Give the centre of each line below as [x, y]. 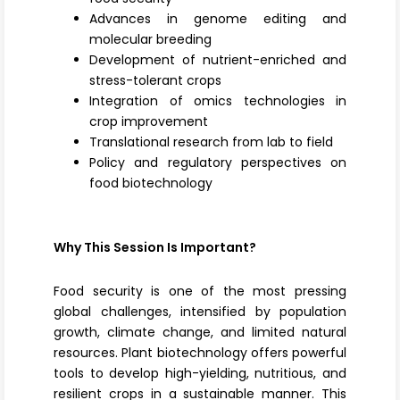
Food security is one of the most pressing [200, 291]
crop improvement [149, 121]
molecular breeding [150, 39]
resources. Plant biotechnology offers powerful [200, 353]
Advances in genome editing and [218, 19]
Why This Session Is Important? [155, 247]
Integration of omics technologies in [218, 101]
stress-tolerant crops [155, 80]
